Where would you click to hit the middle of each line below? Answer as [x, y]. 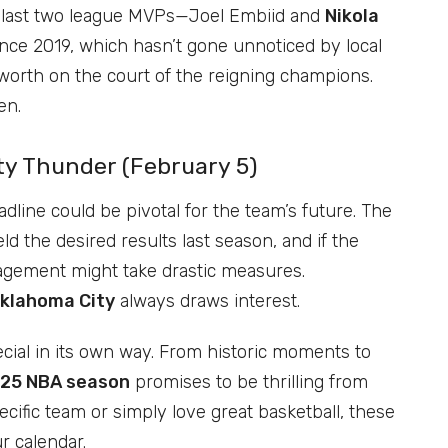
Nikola [352, 15]
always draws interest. [207, 300]
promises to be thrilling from [249, 381]
